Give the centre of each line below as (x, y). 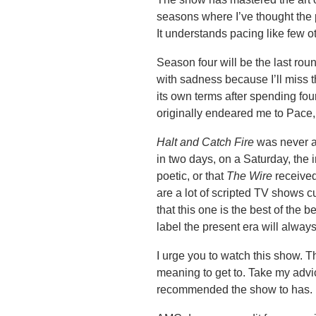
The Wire (251, 176)
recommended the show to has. (235, 290)
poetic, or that (192, 176)
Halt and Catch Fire (207, 142)
